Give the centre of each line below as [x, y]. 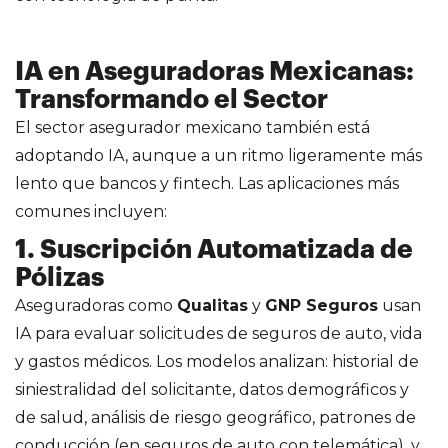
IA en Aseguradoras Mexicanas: [214, 71]
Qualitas [212, 305]
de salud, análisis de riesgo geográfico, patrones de [215, 417]
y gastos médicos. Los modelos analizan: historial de [217, 361]
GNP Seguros [321, 305]
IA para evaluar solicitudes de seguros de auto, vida [218, 333]
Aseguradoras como [96, 305]
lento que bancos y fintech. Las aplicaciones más [207, 183]
